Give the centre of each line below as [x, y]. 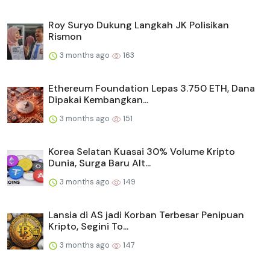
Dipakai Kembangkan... [98, 100]
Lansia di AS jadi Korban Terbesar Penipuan [146, 215]
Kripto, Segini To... [88, 227]
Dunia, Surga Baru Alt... [99, 163]
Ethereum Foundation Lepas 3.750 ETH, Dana [152, 89]
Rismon [65, 37]
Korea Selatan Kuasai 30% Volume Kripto [142, 152]
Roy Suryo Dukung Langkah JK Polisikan [139, 25]
